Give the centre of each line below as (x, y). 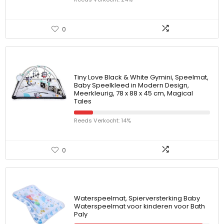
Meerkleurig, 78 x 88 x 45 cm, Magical (133, 93)
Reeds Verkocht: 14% (102, 120)
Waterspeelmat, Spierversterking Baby (137, 198)
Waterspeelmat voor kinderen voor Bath (139, 206)
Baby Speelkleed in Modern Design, (131, 85)
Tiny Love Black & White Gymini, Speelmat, (141, 77)
